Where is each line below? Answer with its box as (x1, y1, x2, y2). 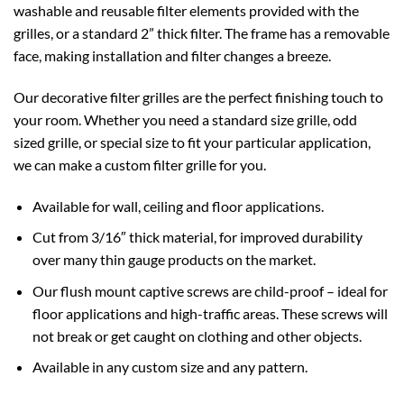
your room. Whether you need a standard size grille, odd (14, 110, 357, 128)
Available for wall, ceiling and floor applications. (32, 197, 324, 215)
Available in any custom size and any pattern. (32, 358, 308, 376)
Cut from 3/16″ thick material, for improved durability (32, 228, 363, 246)
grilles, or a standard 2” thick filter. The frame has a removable (14, 24, 390, 42)
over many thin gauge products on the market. (32, 251, 316, 269)
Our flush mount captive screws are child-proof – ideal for (32, 281, 388, 299)
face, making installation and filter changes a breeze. (14, 47, 331, 65)
